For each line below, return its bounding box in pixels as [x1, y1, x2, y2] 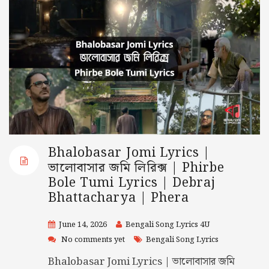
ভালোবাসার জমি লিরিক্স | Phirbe [48, 157, 225, 178]
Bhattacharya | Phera [48, 187, 190, 208]
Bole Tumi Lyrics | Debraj [48, 172, 216, 193]
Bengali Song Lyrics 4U [125, 218, 210, 231]
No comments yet [61, 233, 125, 246]
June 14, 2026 [59, 218, 107, 231]
